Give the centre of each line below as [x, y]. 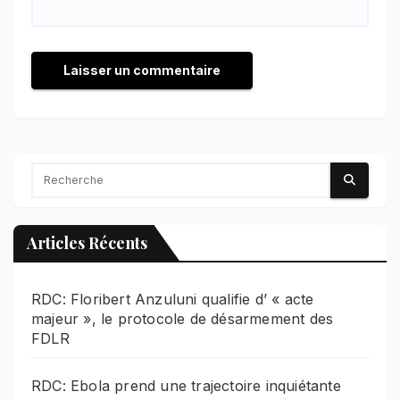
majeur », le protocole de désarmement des [183, 318]
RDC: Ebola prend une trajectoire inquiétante [186, 385]
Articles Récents [87, 242]
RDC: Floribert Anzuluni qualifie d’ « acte [173, 299]
